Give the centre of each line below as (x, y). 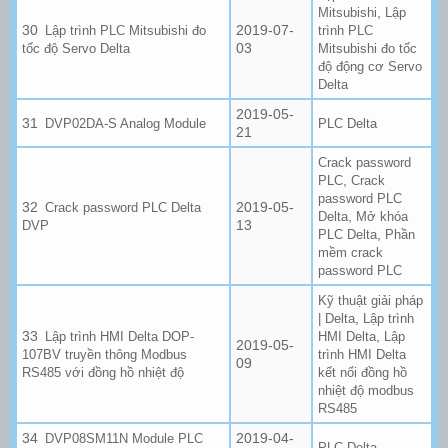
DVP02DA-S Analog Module (126, 123)
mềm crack (350, 252)
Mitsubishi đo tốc (367, 48)
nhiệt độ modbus (366, 390)
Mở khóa (382, 216)
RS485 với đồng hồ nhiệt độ (103, 372)
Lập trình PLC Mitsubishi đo (126, 30)
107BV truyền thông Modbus (104, 354)
